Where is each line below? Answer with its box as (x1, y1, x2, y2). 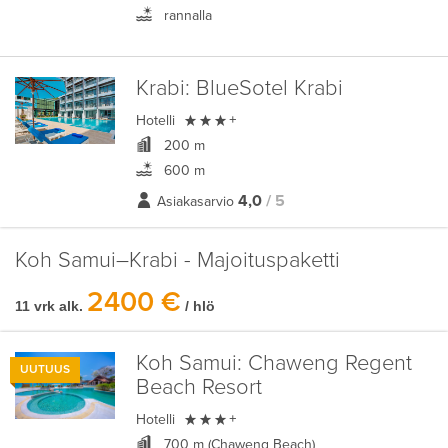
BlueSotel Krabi (189, 75, 343, 102)
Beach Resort (135, 374, 262, 401)
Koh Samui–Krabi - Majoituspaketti (15, 247, 340, 274)
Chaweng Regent (241, 350, 412, 377)
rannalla (159, 7, 212, 24)
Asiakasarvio (156, 193, 234, 210)
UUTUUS (20, 362, 70, 377)
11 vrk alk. (15, 298, 83, 314)
